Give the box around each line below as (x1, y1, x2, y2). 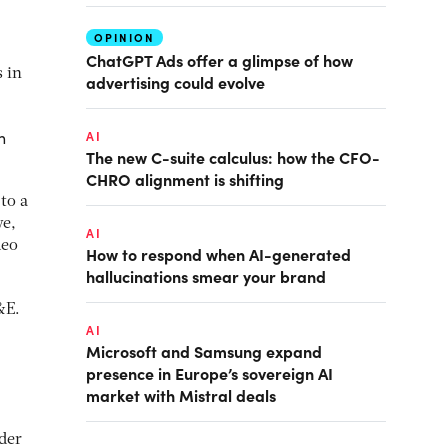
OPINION (94, 30, 155, 45)
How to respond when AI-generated (86, 243, 351, 265)
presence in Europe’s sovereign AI (86, 362, 333, 384)
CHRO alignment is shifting (86, 168, 284, 190)
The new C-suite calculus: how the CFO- (86, 146, 380, 168)
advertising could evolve (86, 71, 265, 93)
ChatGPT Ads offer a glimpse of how (86, 49, 353, 71)
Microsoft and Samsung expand (86, 340, 322, 362)
